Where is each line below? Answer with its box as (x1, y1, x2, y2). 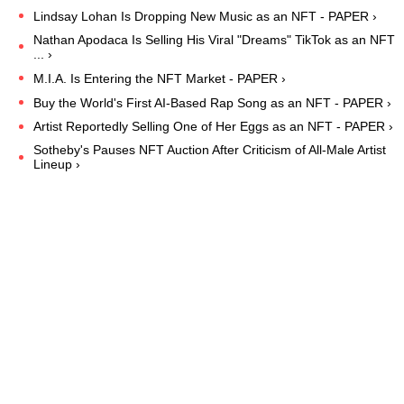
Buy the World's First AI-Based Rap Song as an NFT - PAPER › (33, 95, 391, 110)
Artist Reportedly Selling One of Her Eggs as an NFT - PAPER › (33, 119, 393, 134)
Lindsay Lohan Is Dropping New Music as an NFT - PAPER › (33, 9, 377, 24)
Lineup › (33, 157, 80, 172)
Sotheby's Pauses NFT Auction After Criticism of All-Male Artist (33, 142, 386, 158)
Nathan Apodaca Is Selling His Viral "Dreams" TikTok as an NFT (33, 32, 395, 48)
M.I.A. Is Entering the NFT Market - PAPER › (33, 70, 286, 86)
